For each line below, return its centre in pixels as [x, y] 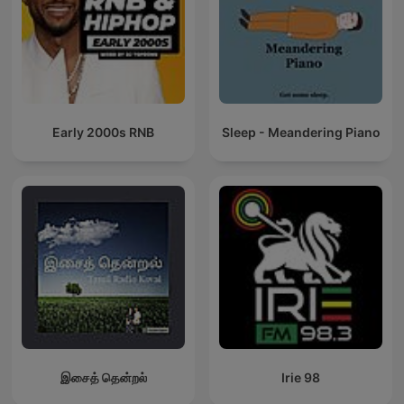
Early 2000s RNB [103, 133]
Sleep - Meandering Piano [301, 133]
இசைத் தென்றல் [103, 378]
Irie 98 [301, 378]
